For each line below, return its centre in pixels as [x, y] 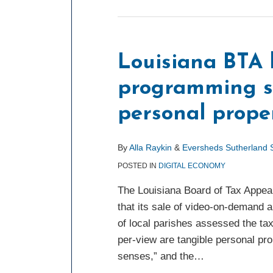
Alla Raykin [151, 147]
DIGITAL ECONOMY [192, 166]
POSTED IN [138, 166]
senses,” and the [156, 256]
